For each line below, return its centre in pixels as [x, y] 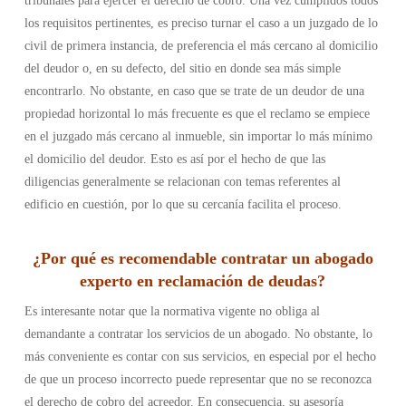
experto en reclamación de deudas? [203, 281]
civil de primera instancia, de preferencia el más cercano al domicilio [201, 46]
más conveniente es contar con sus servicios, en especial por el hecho [200, 357]
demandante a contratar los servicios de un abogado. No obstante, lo [198, 334]
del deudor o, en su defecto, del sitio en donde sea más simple [182, 68]
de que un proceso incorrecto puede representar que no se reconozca [198, 379]
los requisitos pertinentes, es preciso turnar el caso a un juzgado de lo [201, 23]
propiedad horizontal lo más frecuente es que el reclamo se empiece [197, 114]
